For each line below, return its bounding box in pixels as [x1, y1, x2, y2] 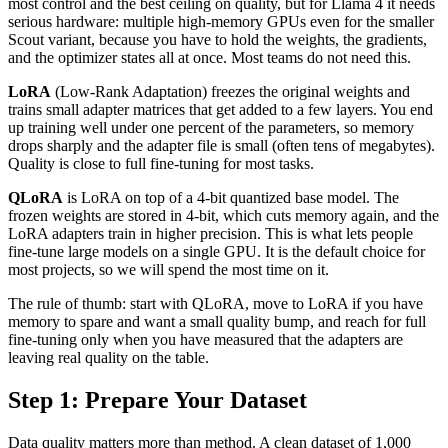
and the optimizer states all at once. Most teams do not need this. [8, 49, 411, 67]
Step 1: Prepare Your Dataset [8, 387, 307, 414]
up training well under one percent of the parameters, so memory [8, 119, 414, 137]
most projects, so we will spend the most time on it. [8, 261, 329, 279]
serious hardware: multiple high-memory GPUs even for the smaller [8, 13, 434, 31]
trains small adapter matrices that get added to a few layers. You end [8, 101, 433, 119]
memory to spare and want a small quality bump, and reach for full [8, 313, 426, 331]
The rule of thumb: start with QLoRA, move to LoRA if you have [8, 295, 423, 313]
